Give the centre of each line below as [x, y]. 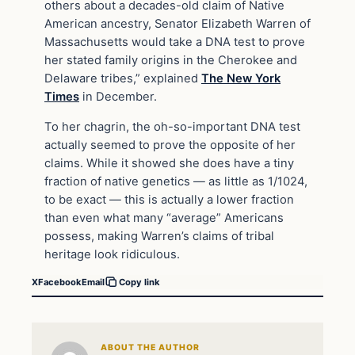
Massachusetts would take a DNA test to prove [175, 42]
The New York [241, 78]
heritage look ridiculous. [112, 254]
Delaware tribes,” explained [123, 78]
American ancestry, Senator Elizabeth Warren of [177, 23]
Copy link [139, 282]
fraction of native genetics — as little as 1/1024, [176, 181]
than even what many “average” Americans [164, 218]
